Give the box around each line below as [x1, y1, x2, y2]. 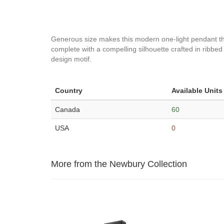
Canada [55, 105, 80, 113]
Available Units [171, 86, 222, 94]
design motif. [51, 55, 91, 63]
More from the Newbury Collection [51, 159, 187, 169]
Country [55, 86, 82, 94]
